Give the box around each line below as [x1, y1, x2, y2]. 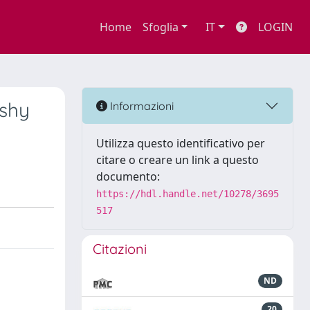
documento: [96, 169, 160, 184]
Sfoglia [142, 19, 179, 35]
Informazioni [107, 98, 174, 113]
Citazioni [93, 240, 147, 257]
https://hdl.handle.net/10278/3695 [96, 188, 279, 199]
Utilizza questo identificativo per [96, 136, 265, 151]
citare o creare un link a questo [96, 152, 259, 167]
